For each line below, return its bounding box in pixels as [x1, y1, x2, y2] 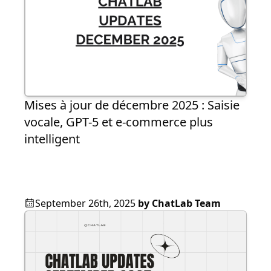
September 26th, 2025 [35, 196, 135, 210]
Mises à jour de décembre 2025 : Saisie [24, 96, 240, 113]
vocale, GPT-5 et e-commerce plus [24, 113, 213, 130]
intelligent [24, 130, 80, 147]
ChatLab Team [152, 196, 221, 210]
